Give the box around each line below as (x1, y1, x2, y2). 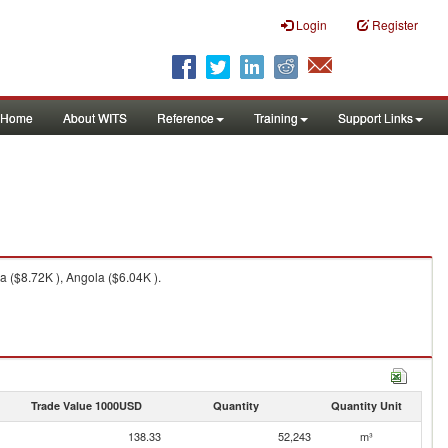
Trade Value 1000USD (30, 398, 142, 413)
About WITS (63, 109, 127, 126)
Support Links (338, 109, 413, 126)
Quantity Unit (330, 398, 402, 413)
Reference (157, 109, 214, 126)
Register (372, 16, 418, 33)
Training (254, 109, 298, 126)
